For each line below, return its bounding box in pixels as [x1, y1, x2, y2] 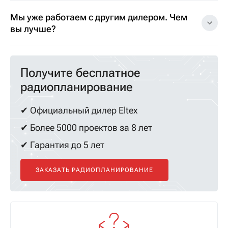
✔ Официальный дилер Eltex [20, 104, 137, 116]
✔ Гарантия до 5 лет [20, 139, 104, 150]
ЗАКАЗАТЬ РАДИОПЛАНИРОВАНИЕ [36, 166, 153, 174]
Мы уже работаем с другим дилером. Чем [10, 11, 187, 22]
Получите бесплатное [20, 65, 140, 80]
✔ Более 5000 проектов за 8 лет [20, 122, 152, 133]
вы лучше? [10, 23, 56, 34]
